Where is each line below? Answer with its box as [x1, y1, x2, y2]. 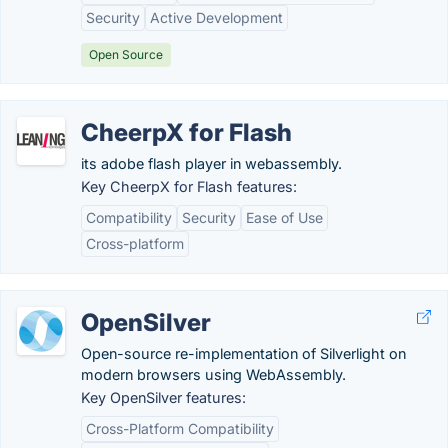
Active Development [150, 9, 283, 26]
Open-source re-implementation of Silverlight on [81, 345, 406, 362]
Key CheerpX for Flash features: [81, 178, 297, 195]
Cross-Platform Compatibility [86, 420, 274, 437]
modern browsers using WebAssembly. [81, 366, 346, 383]
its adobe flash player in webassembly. [81, 155, 342, 172]
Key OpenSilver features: [81, 389, 246, 406]
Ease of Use [246, 209, 323, 226]
